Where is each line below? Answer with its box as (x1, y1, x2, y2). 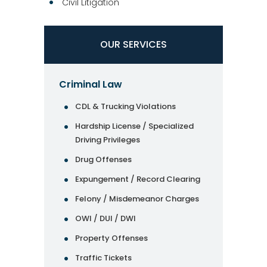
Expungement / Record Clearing (75, 173, 200, 185)
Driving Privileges (75, 133, 140, 145)
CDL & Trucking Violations (75, 100, 176, 112)
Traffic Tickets (75, 252, 132, 263)
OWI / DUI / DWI (75, 212, 136, 224)
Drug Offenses (75, 153, 132, 165)
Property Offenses (75, 232, 148, 244)
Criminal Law (59, 77, 122, 91)
